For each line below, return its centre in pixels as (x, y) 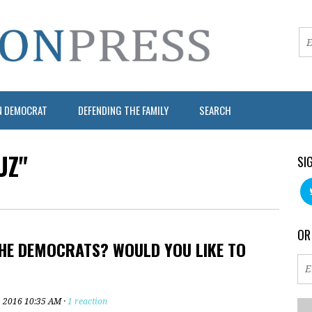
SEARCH (215, 110)
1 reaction (87, 301)
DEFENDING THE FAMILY (123, 110)
